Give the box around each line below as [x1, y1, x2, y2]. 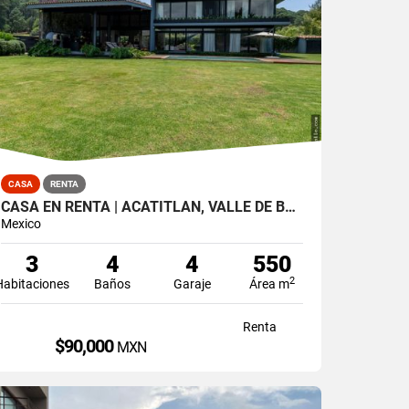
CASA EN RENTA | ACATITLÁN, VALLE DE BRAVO [285, 197, 297, 215]
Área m [249, 276, 290, 291]
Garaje [173, 276, 211, 291]
